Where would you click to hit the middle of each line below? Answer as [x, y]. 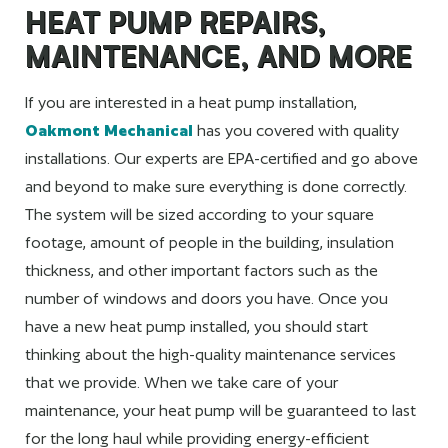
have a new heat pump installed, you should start [196, 326]
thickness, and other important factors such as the [201, 270]
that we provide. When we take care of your [181, 382]
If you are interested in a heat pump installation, [191, 102]
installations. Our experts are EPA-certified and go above [221, 158]
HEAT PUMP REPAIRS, [175, 21]
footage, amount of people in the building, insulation [209, 242]
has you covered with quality [296, 130]
